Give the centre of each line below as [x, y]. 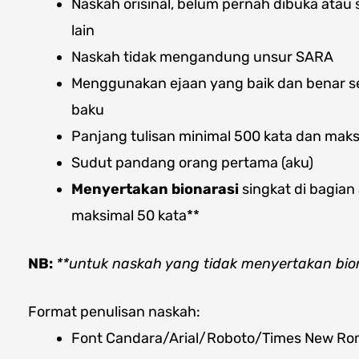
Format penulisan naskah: [114, 311]
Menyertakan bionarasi [155, 189]
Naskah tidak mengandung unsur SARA [202, 56]
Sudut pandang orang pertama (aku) [192, 162]
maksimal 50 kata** [135, 215]
